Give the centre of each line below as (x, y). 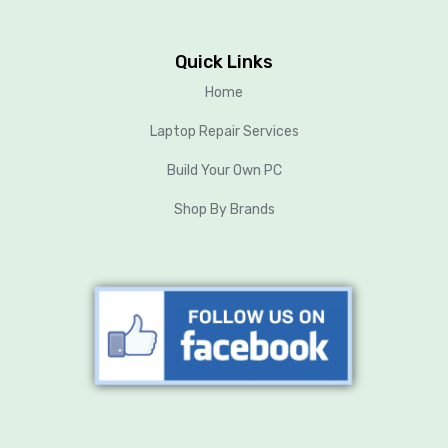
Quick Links (224, 61)
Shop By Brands (224, 209)
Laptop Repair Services (224, 131)
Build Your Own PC (224, 170)
